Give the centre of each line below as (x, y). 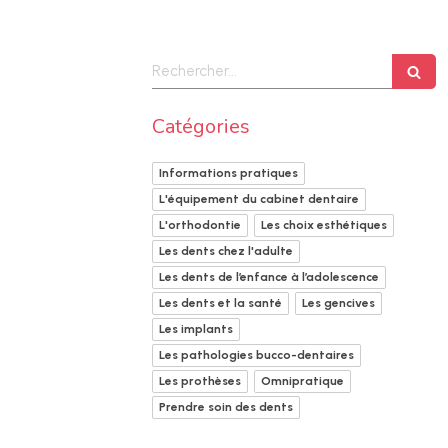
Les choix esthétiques (324, 225)
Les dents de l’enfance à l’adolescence (269, 277)
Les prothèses (200, 381)
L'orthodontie (200, 225)
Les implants (196, 329)
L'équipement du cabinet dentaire (259, 199)
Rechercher (188, 63)
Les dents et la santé (220, 303)
